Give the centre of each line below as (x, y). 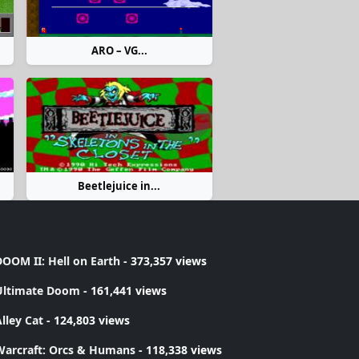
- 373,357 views (163, 261)
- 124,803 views (86, 320)
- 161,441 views (123, 290)
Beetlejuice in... (119, 186)
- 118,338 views (178, 350)
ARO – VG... (119, 50)
